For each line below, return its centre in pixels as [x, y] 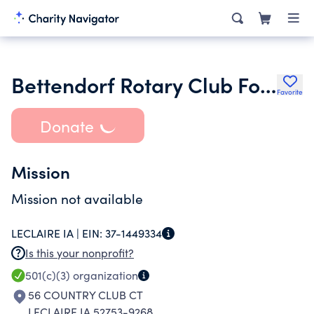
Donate [67, 125]
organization [104, 275]
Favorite [290, 92]
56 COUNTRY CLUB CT [86, 295]
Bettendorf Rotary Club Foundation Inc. [268, 84]
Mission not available [77, 198]
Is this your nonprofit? [80, 253]
